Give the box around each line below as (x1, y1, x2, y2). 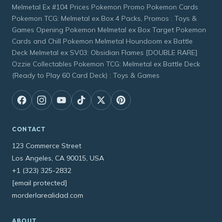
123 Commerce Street (12, 141, 81, 151)
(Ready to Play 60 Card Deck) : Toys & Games (12, 71, 160, 80)
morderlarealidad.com (12, 191, 83, 200)
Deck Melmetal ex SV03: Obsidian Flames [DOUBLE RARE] (12, 48, 197, 57)
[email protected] (12, 178, 67, 188)
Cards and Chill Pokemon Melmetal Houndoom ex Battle (12, 37, 193, 46)
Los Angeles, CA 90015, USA (12, 154, 104, 163)
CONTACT (12, 125, 46, 133)
